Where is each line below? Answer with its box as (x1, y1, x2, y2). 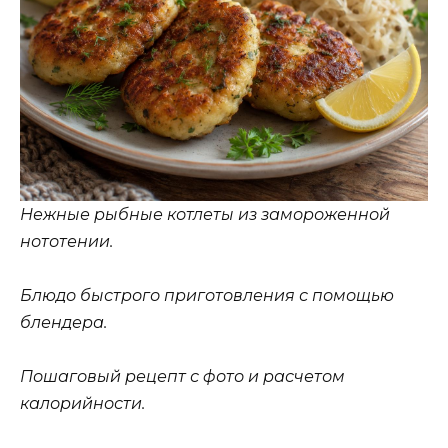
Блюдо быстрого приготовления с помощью (20, 285, 394, 305)
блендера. (20, 312, 107, 332)
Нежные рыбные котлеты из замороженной (20, 204, 390, 224)
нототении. (20, 231, 113, 251)
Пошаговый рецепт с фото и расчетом (20, 367, 345, 387)
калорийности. (20, 394, 145, 414)
